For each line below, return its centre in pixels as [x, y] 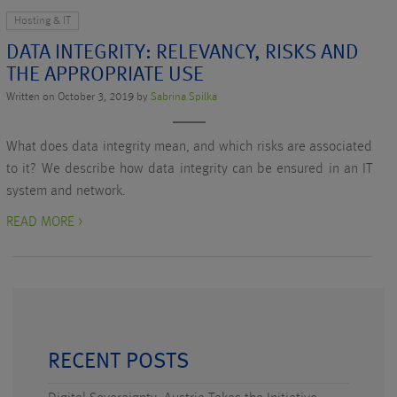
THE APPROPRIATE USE [105, 75]
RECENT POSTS [118, 362]
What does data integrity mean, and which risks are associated [189, 147]
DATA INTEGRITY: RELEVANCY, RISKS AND [183, 53]
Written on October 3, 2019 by [78, 97]
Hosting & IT [43, 21]
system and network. [66, 191]
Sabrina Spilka [184, 97]
